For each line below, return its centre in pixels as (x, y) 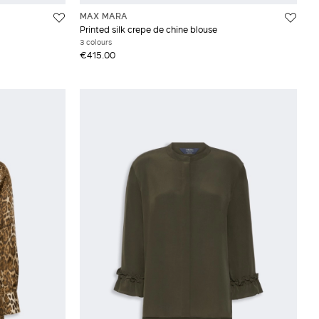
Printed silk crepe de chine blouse (148, 29)
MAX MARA (103, 15)
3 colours (95, 42)
